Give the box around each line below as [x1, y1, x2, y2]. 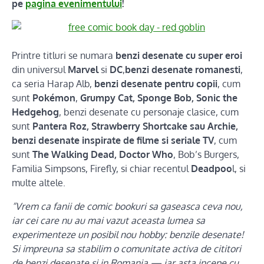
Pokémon [32, 92, 75, 104]
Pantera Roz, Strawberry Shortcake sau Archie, [32, 120, 238, 133]
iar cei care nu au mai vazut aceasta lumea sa [12, 214, 205, 227]
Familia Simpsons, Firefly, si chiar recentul [12, 163, 191, 175]
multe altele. [12, 177, 65, 189]
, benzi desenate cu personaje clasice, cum [59, 106, 239, 118]
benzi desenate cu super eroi [115, 49, 242, 62]
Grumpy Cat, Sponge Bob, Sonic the [80, 92, 237, 104]
